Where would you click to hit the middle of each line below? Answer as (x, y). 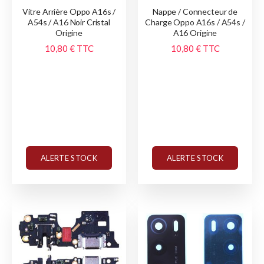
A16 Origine (195, 33)
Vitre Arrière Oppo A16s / (69, 12)
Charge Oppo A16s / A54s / (195, 22)
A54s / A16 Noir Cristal (69, 22)
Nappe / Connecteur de (195, 12)
